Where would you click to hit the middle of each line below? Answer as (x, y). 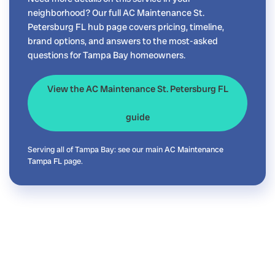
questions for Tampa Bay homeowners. (107, 55)
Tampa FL (45, 161)
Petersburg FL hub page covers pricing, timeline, (126, 27)
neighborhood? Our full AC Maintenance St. (116, 13)
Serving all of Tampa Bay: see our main (96, 149)
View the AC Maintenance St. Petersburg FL (137, 89)
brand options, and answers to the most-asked (123, 41)
